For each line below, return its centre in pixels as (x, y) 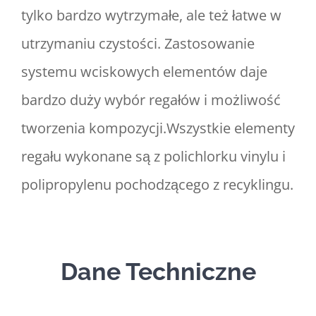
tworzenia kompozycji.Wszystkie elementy (158, 128)
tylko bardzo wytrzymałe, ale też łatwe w (151, 16)
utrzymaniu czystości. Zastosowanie (138, 44)
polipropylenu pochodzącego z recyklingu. (157, 185)
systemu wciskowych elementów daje (144, 72)
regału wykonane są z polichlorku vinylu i (153, 157)
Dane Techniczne (158, 272)
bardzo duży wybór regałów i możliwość (151, 100)
